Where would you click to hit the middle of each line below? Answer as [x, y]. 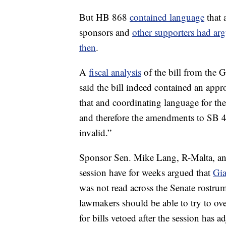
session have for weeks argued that [146, 173]
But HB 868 [104, 17]
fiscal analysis [115, 72]
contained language [167, 17]
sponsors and [106, 32]
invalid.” [95, 133]
